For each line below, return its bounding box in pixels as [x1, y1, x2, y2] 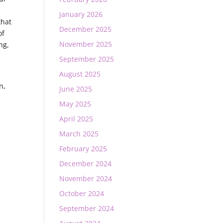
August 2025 [59, 69, 101, 79]
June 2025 [59, 84, 93, 94]
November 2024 [59, 174, 112, 183]
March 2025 [59, 129, 99, 138]
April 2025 [59, 114, 94, 123]
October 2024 [59, 189, 105, 198]
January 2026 [59, 9, 103, 19]
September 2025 [59, 54, 114, 64]
